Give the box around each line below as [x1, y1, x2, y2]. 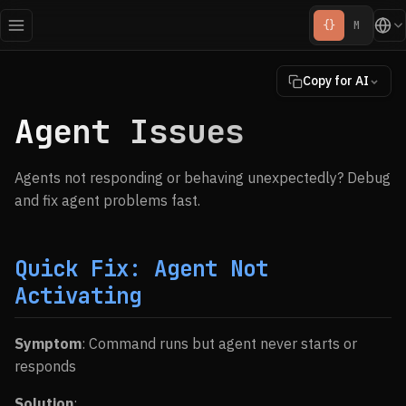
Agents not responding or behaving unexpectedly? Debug [14, 169, 391, 187]
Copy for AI [303, 72, 369, 89]
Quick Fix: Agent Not [14, 255, 268, 283]
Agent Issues [14, 110, 245, 153]
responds [14, 357, 76, 375]
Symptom [14, 334, 82, 353]
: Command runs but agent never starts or [82, 334, 357, 353]
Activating [14, 282, 141, 310]
